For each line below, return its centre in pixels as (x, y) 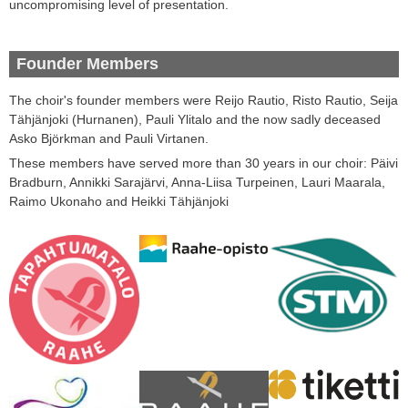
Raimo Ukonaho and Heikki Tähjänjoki (119, 201)
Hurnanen (105, 119)
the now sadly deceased (311, 119)
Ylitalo (195, 119)
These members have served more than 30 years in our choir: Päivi (204, 163)
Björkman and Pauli (97, 138)
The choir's (41, 100)
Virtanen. (183, 138)
